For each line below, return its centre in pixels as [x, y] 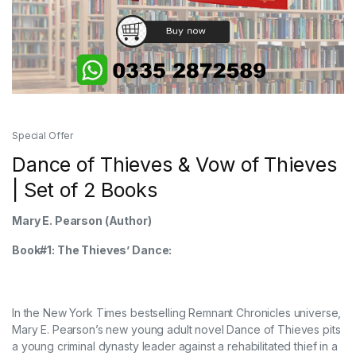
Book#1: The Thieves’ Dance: [177, 250]
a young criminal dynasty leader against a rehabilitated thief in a [175, 346]
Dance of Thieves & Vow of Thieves [174, 165]
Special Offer [43, 136]
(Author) [128, 221]
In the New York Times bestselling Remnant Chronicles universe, [177, 313]
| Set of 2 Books [85, 190]
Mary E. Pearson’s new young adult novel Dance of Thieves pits [176, 330]
